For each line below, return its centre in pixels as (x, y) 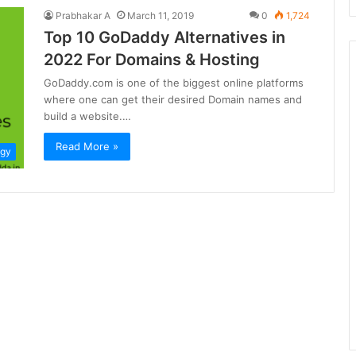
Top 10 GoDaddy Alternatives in (164, 37)
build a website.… (87, 116)
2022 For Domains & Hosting (152, 60)
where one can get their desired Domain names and (173, 99)
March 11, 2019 (161, 15)
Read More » (87, 146)
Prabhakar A (83, 15)
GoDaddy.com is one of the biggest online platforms (174, 83)
